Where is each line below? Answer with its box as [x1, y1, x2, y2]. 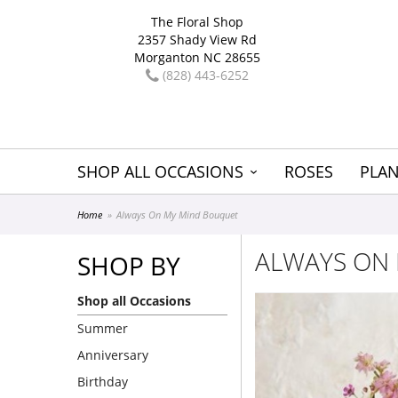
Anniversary [77, 346, 148, 363]
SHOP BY [77, 249, 180, 283]
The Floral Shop [151, 13, 243, 30]
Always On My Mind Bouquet [116, 208, 239, 221]
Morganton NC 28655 [134, 49, 260, 66]
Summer [77, 320, 128, 337]
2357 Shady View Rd [138, 31, 257, 48]
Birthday [77, 373, 128, 390]
